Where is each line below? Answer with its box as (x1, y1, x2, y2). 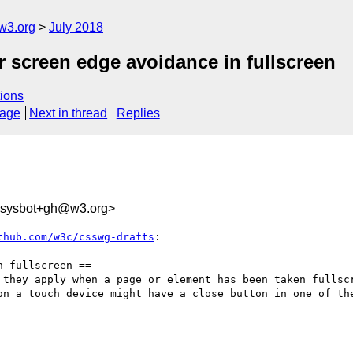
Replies (116, 106, 160, 121)
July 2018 (49, 20, 103, 34)
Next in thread (29, 106, 108, 121)
